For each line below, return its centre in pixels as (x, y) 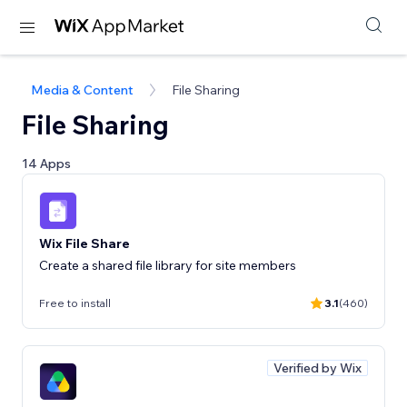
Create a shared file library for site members (168, 265)
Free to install (75, 303)
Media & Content (82, 90)
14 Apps (46, 164)
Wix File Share (84, 243)
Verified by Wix (318, 367)
